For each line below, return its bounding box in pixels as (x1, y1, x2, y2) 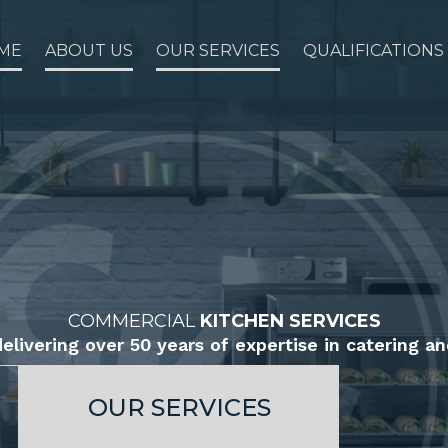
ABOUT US (45, 40, 134, 60)
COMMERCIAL (67, 309, 200, 332)
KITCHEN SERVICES (199, 309, 381, 332)
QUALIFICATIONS (303, 40, 445, 60)
